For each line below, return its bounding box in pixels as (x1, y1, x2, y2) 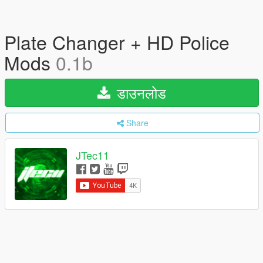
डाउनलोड (113, 82, 166, 103)
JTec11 (76, 147, 109, 163)
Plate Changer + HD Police (4, 28, 230, 55)
